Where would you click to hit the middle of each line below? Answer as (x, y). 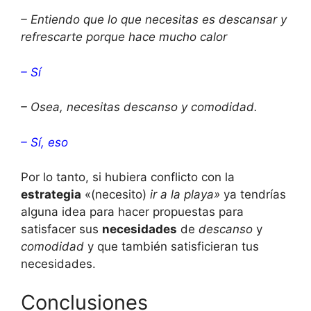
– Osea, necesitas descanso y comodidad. (139, 107)
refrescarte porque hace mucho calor (124, 37)
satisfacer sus (61, 229)
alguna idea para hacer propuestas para (132, 212)
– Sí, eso (44, 142)
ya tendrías (253, 195)
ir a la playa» (185, 195)
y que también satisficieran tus (171, 247)
